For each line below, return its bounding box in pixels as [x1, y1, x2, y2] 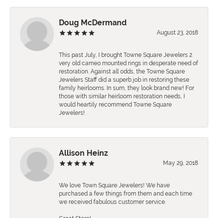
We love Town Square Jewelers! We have [59, 182, 170, 189]
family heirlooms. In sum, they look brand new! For [59, 85, 194, 92]
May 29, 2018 [163, 160, 198, 167]
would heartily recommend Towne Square [59, 101, 172, 109]
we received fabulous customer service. [59, 199, 166, 206]
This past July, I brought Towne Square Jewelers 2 [59, 52, 192, 59]
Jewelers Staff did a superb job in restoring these [59, 76, 189, 84]
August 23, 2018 [157, 29, 198, 36]
